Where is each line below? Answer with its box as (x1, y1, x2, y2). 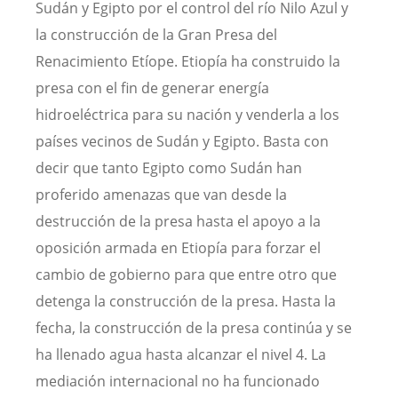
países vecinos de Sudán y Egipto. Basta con (36, 131, 329, 152)
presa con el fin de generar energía (36, 78, 269, 99)
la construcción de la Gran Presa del (36, 25, 277, 45)
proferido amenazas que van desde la (36, 185, 287, 205)
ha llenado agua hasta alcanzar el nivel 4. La (36, 345, 326, 365)
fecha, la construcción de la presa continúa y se (36, 318, 352, 338)
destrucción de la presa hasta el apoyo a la (36, 211, 321, 232)
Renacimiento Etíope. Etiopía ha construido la (36, 52, 340, 72)
